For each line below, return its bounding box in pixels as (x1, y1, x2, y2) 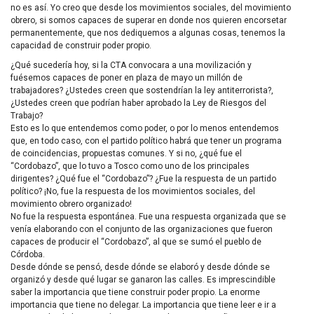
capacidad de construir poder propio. (11, 41, 151, 51)
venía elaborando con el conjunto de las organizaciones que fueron (11, 224, 273, 235)
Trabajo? (11, 111, 43, 121)
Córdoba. (11, 250, 45, 260)
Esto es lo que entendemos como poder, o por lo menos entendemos (11, 123, 279, 134)
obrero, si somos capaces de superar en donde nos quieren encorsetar (11, 15, 287, 26)
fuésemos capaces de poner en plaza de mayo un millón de (11, 73, 243, 83)
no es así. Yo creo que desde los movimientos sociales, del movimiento (11, 3, 291, 13)
